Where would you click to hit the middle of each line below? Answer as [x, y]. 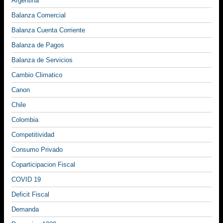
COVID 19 [26, 180]
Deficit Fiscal [30, 195]
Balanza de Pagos [38, 45]
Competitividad [33, 135]
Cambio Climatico [37, 75]
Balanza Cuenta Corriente [48, 30]
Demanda [25, 210]
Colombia [25, 120]
